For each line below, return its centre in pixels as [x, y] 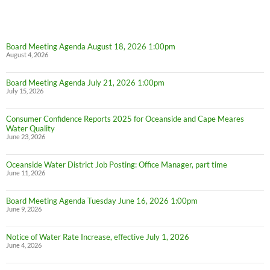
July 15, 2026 [25, 91]
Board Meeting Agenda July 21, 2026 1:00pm [85, 83]
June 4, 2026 [24, 246]
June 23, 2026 [26, 137]
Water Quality [30, 129]
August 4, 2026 [27, 55]
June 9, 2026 [24, 209]
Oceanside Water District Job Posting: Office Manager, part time [117, 165]
